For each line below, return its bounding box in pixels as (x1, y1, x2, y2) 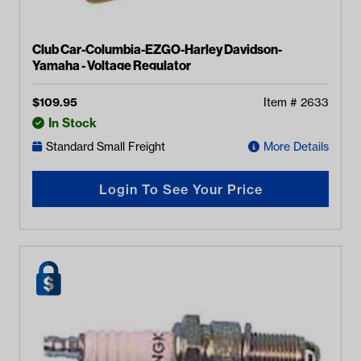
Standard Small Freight (46, 139, 165, 154)
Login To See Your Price (98, 180, 263, 197)
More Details (263, 139, 329, 154)
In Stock (48, 115, 97, 131)
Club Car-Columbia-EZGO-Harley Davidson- (32, 41, 282, 57)
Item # (263, 95, 301, 110)
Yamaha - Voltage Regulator (32, 57, 191, 73)
